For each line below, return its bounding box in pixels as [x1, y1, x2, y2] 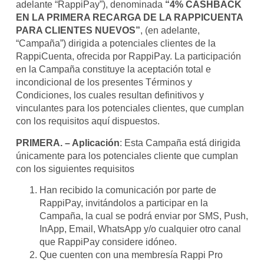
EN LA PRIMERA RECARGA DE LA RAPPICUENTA [15, 12, 243, 23]
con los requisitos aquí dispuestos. [15, 116, 160, 127]
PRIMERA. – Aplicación [15, 137, 120, 148]
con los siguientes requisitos [15, 163, 134, 174]
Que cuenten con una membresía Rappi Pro [39, 249, 223, 260]
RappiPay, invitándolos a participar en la [39, 197, 208, 208]
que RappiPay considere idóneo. [39, 236, 177, 247]
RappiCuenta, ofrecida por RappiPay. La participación [15, 51, 241, 62]
